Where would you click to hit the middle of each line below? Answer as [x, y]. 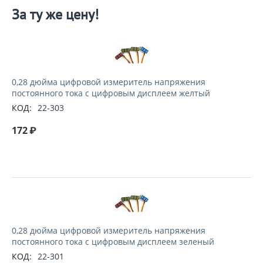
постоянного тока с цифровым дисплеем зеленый [113, 242]
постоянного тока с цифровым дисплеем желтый [111, 93]
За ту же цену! [55, 14]
